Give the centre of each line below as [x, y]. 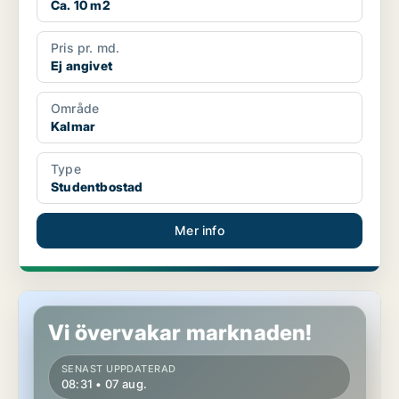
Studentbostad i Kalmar [90, 299]
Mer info [199, 231]
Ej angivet [81, 66]
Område [75, 109]
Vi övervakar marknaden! [180, 333]
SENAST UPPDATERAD [119, 369]
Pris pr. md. [85, 48]
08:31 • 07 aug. [104, 384]
